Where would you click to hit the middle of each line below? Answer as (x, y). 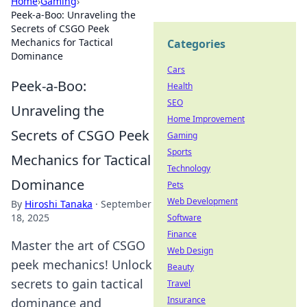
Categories (196, 44)
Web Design (190, 250)
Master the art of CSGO (78, 245)
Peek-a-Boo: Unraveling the (73, 15)
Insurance (186, 300)
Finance (182, 234)
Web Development (202, 201)
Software (184, 218)
